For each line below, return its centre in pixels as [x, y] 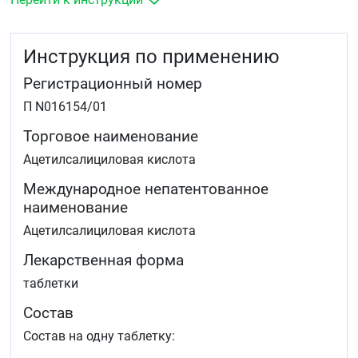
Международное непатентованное [146, 189]
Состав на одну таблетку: [99, 336]
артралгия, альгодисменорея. [99, 24]
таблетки [51, 283]
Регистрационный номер [113, 83]
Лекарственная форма [103, 260]
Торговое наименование [111, 136]
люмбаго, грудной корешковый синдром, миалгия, [162, 9]
